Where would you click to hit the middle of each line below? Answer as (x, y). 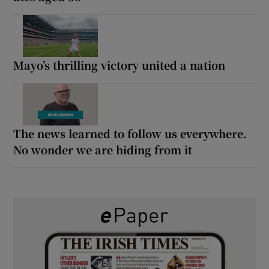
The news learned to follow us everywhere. (130, 133)
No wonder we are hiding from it (103, 149)
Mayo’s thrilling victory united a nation (119, 65)
